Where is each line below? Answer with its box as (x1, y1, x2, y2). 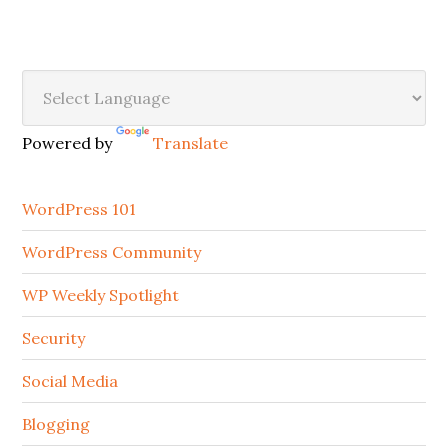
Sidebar (21, 99, 103, 145)
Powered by (22, 132, 117, 153)
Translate (153, 132, 229, 153)
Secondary (21, 63, 133, 109)
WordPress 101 (22, 198, 137, 219)
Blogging (22, 413, 91, 434)
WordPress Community (22, 241, 202, 262)
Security (22, 327, 86, 348)
